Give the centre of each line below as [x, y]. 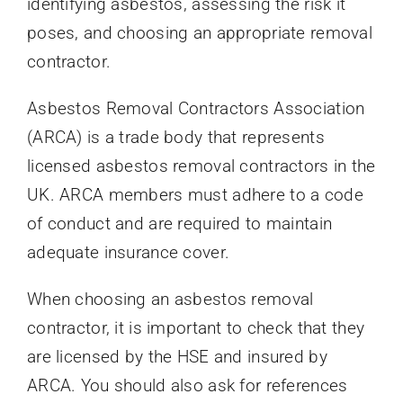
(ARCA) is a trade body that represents [175, 138]
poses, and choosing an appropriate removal [199, 33]
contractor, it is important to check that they [196, 328]
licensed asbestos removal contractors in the [201, 166]
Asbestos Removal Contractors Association [196, 109]
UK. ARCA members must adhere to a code [195, 195]
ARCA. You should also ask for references [187, 386]
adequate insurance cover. [128, 253]
